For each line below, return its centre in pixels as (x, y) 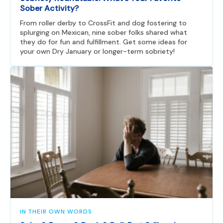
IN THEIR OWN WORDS (56, 212)
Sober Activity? (49, 8)
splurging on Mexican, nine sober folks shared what (104, 32)
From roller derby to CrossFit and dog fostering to (103, 23)
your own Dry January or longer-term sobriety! (97, 51)
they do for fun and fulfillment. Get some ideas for (104, 42)
